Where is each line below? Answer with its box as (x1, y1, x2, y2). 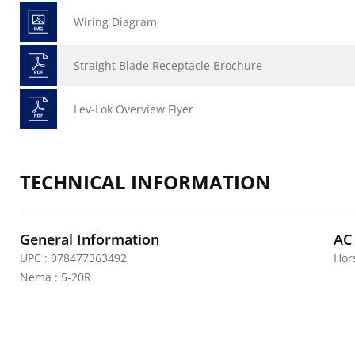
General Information (20, 230, 159, 249)
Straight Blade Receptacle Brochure (74, 58, 262, 73)
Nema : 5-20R (20, 269, 91, 284)
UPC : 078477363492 (20, 250, 127, 265)
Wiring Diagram (74, 14, 157, 29)
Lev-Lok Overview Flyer (74, 101, 193, 116)
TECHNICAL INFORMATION (20, 169, 271, 195)
